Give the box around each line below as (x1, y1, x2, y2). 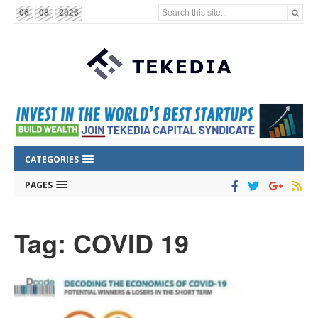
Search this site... (162, 7, 228, 17)
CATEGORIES (25, 153, 81, 166)
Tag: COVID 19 (14, 224, 189, 262)
